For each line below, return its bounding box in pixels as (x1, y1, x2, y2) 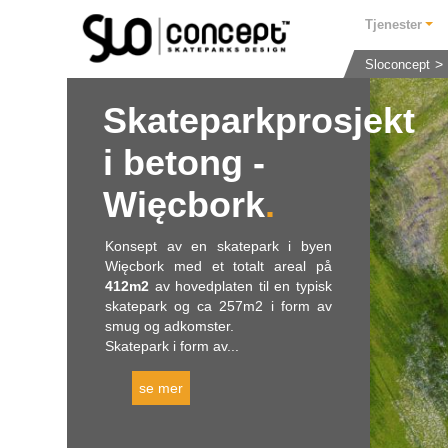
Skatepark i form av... (105, 338, 239, 354)
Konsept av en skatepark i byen (105, 238, 332, 254)
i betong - (103, 142, 266, 183)
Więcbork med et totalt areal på (105, 258, 332, 274)
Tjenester (365, 18, 423, 32)
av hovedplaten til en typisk (154, 278, 332, 294)
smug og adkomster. (105, 318, 234, 334)
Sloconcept (365, 58, 431, 72)
